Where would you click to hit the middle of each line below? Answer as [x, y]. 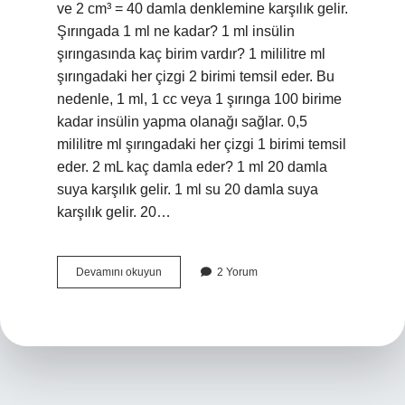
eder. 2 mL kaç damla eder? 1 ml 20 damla [192, 167]
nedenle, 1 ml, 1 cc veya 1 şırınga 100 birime [199, 99]
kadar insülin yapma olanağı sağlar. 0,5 [182, 122]
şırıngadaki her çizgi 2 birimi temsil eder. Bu [196, 76]
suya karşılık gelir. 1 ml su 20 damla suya [188, 189]
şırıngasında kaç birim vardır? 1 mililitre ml [191, 54]
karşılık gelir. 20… [114, 212]
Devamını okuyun [119, 272]
